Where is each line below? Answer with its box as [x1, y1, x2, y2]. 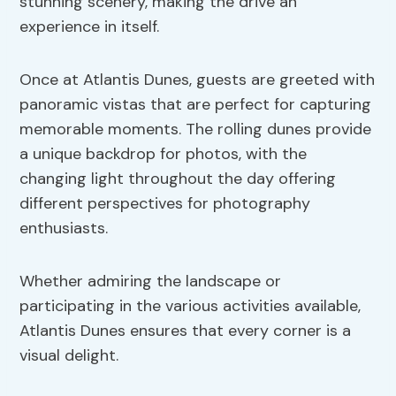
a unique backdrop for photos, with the [19, 143, 308, 165]
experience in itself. [19, 16, 160, 38]
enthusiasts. [19, 217, 109, 240]
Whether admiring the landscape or [19, 270, 282, 293]
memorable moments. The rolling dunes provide [19, 118, 372, 141]
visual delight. [19, 345, 119, 367]
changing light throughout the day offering [19, 168, 337, 190]
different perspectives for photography [19, 193, 311, 215]
